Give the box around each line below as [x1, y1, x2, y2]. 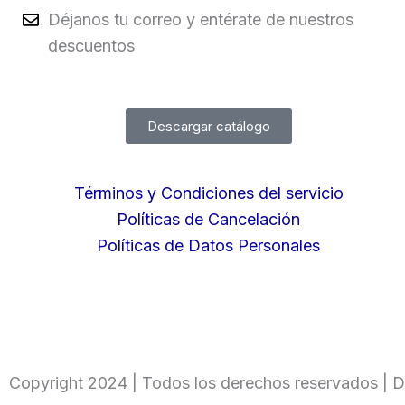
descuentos [47, 36, 135, 55]
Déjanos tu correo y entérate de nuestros [47, 10, 353, 29]
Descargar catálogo [146, 118, 270, 135]
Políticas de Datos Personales [97, 236, 321, 255]
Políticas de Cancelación [117, 210, 301, 229]
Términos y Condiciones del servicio [73, 184, 344, 202]
